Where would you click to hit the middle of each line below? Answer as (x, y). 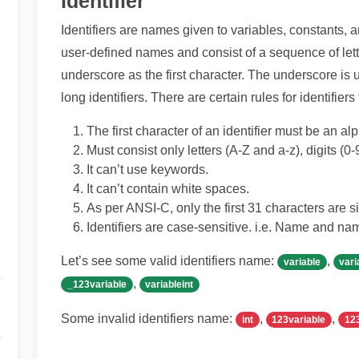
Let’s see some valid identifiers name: (169, 261)
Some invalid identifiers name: (148, 319)
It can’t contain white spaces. (168, 189)
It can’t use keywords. (147, 169)
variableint (169, 284)
